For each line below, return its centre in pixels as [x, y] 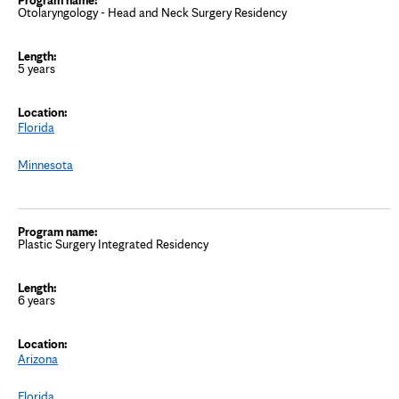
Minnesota [45, 164]
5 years [37, 68]
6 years [37, 300]
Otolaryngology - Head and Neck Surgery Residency [152, 12]
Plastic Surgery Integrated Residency [113, 244]
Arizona [38, 358]
